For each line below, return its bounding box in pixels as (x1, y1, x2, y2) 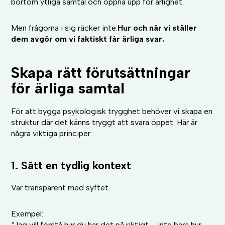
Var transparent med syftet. (11, 183, 110, 193)
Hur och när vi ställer (118, 23, 197, 33)
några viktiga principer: (11, 129, 92, 139)
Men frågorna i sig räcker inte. (11, 23, 118, 33)
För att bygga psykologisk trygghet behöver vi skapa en (11, 106, 213, 117)
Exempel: (11, 209, 44, 219)
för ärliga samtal (11, 79, 125, 98)
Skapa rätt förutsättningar (11, 63, 191, 82)
